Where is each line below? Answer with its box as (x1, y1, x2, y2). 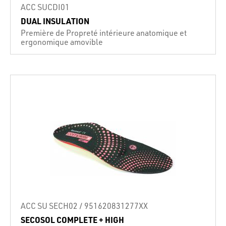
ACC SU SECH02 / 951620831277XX (21, 200, 148, 211)
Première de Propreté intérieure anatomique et (21, 27, 187, 38)
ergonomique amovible (21, 36, 103, 47)
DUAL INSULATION (21, 16, 89, 26)
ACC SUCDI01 (21, 2, 70, 12)
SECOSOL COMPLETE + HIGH (21, 214, 124, 225)
